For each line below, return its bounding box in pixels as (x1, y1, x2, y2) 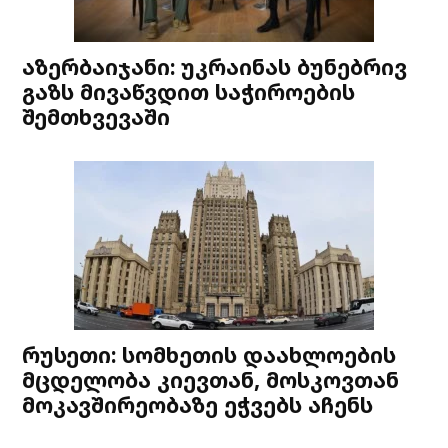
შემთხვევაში (22, 101, 171, 131)
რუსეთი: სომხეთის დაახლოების (22, 339, 397, 369)
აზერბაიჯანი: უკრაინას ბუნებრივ (22, 51, 408, 81)
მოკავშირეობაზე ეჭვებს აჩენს (22, 389, 374, 419)
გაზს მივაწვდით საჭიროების (22, 76, 356, 106)
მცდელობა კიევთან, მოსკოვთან (22, 364, 400, 394)
